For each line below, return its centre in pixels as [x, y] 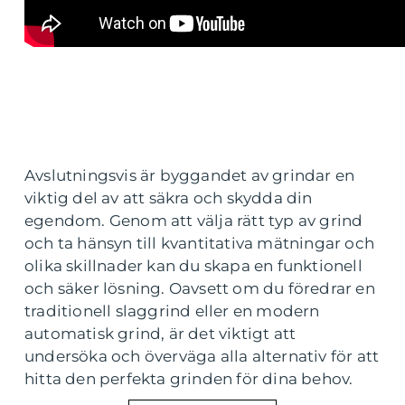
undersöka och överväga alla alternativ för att [202, 356]
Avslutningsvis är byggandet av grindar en [190, 175]
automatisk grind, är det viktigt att [160, 333]
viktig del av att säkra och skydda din [169, 198]
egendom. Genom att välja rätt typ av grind [194, 220]
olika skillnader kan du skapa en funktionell [193, 265]
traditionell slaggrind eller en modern [172, 311]
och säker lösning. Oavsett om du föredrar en [200, 288]
